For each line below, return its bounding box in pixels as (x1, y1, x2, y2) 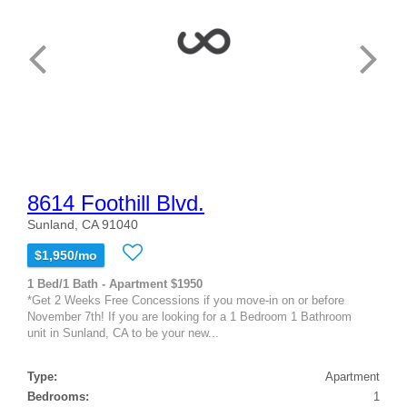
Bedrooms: (27, 389, 89, 403)
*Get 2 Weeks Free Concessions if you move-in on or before (27, 293, 344, 307)
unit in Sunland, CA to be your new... (27, 325, 219, 340)
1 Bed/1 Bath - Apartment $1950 (27, 276, 203, 291)
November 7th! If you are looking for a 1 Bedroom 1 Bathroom (27, 309, 352, 323)
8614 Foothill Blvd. (27, 190, 204, 215)
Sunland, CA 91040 (27, 216, 138, 232)
